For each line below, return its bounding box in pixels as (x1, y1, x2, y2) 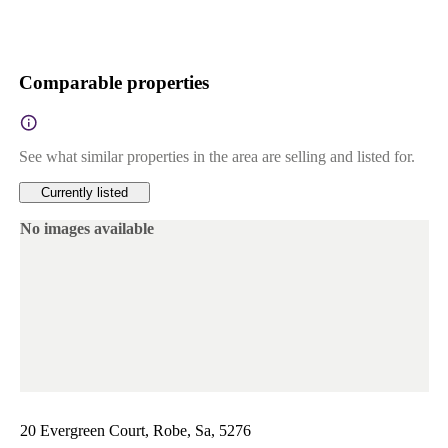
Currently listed (40, 185, 128, 201)
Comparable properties (18, 72, 209, 94)
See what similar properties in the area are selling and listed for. (18, 148, 415, 166)
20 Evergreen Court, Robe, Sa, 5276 (19, 421, 251, 439)
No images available (19, 220, 154, 238)
